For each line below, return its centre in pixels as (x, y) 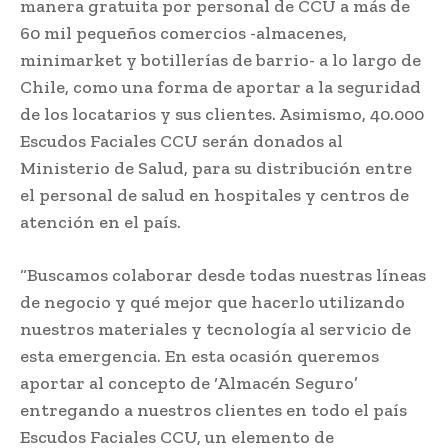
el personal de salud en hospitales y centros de (214, 194)
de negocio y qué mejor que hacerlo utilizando (212, 301)
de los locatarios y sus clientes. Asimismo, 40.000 (222, 113)
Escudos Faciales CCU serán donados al (181, 140)
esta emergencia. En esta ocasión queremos (199, 355)
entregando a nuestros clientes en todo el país (213, 409)
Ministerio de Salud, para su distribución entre (216, 167)
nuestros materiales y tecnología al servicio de (215, 328)
